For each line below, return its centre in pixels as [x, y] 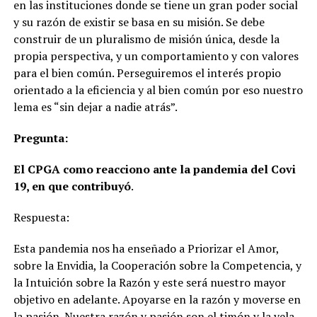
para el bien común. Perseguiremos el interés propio [147, 73]
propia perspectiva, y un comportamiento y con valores [156, 56]
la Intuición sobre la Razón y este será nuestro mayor [149, 282]
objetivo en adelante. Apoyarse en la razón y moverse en [157, 299]
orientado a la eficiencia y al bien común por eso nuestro [158, 90]
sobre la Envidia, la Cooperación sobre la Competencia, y [157, 265]
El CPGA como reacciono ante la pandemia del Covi [154, 169]
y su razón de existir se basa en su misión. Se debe [139, 22]
